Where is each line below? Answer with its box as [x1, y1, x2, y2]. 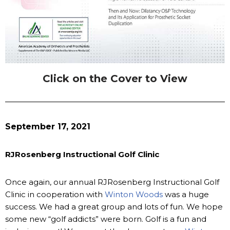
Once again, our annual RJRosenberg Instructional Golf [5, 177, 219, 187]
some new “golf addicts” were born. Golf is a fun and [5, 214, 206, 224]
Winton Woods [105, 189, 163, 200]
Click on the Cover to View [43, 72, 187, 85]
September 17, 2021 [5, 122, 90, 132]
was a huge [163, 189, 209, 200]
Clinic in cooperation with [5, 189, 105, 200]
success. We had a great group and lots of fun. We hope [5, 202, 223, 212]
